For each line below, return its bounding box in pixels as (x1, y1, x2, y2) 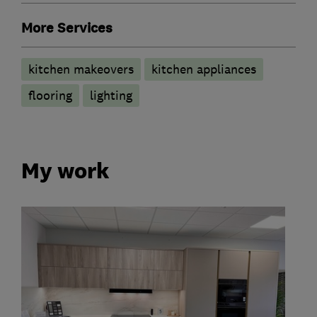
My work (21, 157, 110, 185)
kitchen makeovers (28, 61, 134, 77)
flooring (28, 87, 72, 103)
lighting (90, 87, 132, 103)
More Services (21, 18, 113, 38)
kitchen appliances (151, 61, 256, 77)
